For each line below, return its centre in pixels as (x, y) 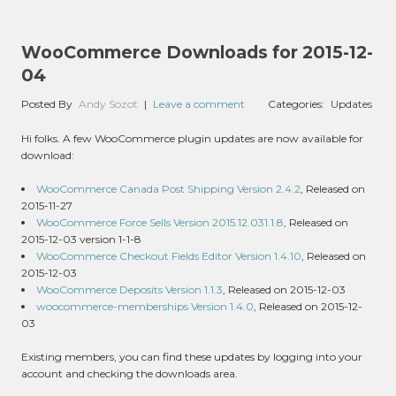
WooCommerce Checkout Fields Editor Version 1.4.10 (169, 256)
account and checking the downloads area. (129, 374)
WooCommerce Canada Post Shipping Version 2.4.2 (168, 189)
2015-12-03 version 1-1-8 (81, 239)
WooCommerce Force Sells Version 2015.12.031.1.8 (160, 222)
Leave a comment (198, 104)
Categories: (298, 104)
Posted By (47, 104)
